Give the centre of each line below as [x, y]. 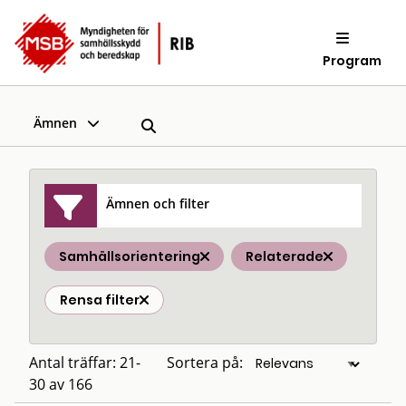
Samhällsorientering [130, 256]
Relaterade [285, 256]
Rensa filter [100, 300]
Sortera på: [205, 362]
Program [353, 60]
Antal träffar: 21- [85, 362]
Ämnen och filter [158, 203]
